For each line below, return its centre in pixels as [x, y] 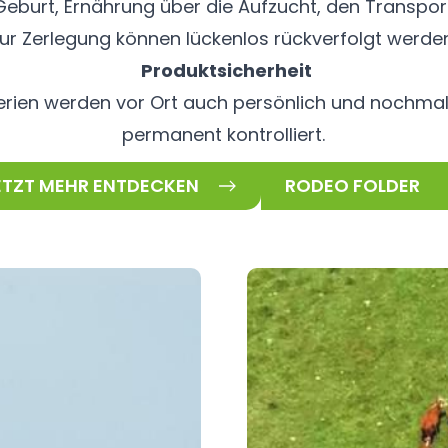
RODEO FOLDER [352, 186]
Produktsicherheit [226, 70]
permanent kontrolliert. [224, 134]
